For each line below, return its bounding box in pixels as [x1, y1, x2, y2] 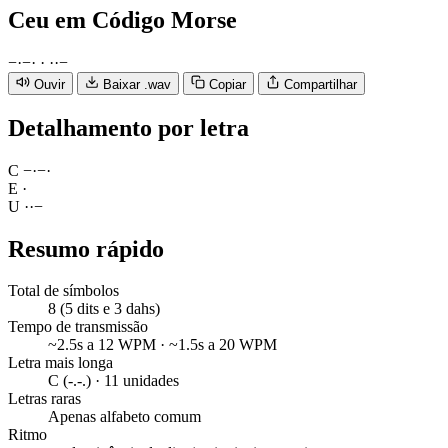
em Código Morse [55, 6, 237, 33]
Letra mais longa [8, 354, 113, 372]
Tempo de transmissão [8, 318, 148, 336]
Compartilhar [284, 76, 357, 92]
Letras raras [8, 390, 81, 408]
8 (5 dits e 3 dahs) [48, 300, 160, 318]
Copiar [209, 76, 246, 92]
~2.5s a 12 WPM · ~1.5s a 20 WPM [48, 336, 277, 354]
